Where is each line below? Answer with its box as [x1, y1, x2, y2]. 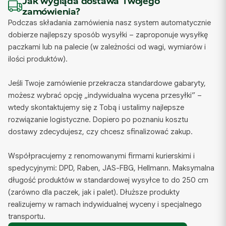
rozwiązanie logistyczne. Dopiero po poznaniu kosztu [8, 115, 188, 124]
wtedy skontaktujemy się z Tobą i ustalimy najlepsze [8, 103, 184, 112]
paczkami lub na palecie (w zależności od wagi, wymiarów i [8, 42, 206, 51]
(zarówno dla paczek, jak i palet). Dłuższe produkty [8, 188, 180, 197]
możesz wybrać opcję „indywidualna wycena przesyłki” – [8, 91, 202, 100]
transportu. [8, 212, 45, 221]
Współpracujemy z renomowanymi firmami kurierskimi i [8, 151, 195, 160]
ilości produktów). [8, 54, 68, 64]
